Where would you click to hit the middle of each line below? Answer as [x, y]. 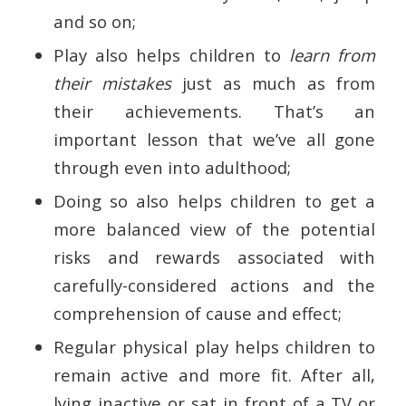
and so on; [94, 22]
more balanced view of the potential [214, 229]
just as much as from [274, 83]
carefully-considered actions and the [214, 285]
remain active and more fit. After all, [214, 375]
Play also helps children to [171, 55]
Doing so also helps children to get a [214, 201]
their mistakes [112, 83]
